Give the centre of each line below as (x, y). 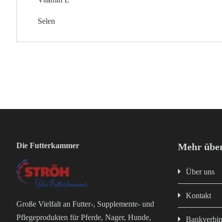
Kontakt (198, 196)
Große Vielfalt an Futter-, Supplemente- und (85, 204)
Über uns (200, 172)
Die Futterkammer (48, 146)
